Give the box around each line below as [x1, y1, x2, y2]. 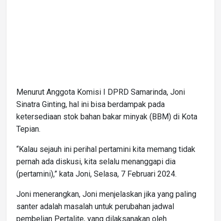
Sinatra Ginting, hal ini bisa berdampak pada [16, 100, 165, 110]
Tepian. [16, 124, 40, 134]
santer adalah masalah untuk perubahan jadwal [16, 202, 174, 212]
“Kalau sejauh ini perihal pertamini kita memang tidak [16, 145, 195, 154]
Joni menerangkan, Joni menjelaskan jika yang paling [16, 189, 196, 199]
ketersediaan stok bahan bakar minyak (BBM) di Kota [16, 112, 197, 122]
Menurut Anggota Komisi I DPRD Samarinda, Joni [16, 87, 185, 97]
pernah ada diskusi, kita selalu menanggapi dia [16, 157, 176, 167]
